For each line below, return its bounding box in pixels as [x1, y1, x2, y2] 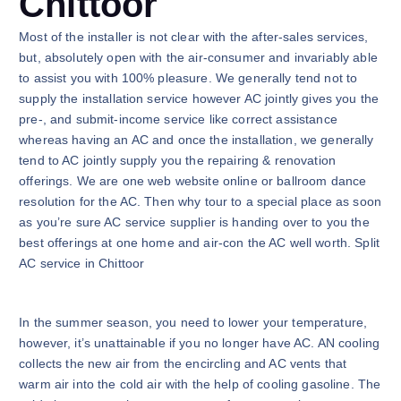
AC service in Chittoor [19, 256, 145, 271]
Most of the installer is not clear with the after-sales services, [19, 30, 369, 45]
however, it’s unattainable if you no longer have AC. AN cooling [19, 335, 380, 350]
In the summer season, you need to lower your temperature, [19, 314, 368, 329]
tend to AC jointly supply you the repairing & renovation [19, 153, 336, 168]
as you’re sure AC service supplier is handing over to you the [19, 215, 370, 230]
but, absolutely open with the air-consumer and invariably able [19, 50, 378, 65]
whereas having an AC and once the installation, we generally [19, 132, 374, 148]
